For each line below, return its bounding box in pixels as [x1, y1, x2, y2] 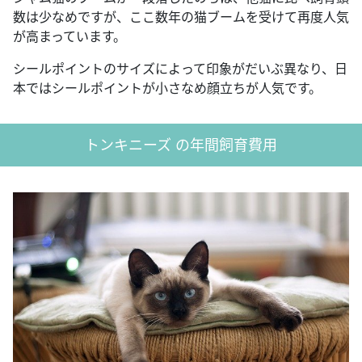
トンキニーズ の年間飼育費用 [85, 134, 277, 154]
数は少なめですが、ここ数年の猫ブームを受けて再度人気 [13, 7, 349, 26]
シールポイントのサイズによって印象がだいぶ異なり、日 [13, 59, 347, 78]
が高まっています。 [13, 27, 126, 45]
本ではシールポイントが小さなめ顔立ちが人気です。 [13, 78, 322, 97]
